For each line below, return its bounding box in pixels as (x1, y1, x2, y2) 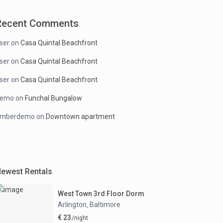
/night (70, 214, 88, 222)
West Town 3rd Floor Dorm (58, 189, 144, 198)
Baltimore (90, 200, 120, 209)
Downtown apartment (46, 112, 115, 121)
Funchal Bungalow (25, 94, 82, 103)
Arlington (58, 200, 87, 209)
